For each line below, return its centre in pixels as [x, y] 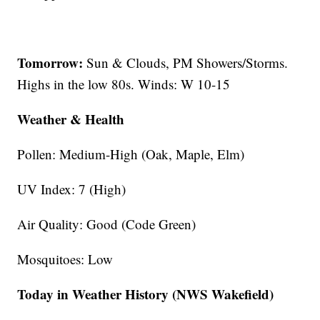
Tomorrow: [50, 63]
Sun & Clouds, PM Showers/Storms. [186, 63]
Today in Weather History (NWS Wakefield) [146, 294]
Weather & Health [71, 119]
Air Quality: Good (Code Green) [107, 224]
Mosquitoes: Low [65, 259]
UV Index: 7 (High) [72, 189]
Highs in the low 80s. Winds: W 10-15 [124, 84]
